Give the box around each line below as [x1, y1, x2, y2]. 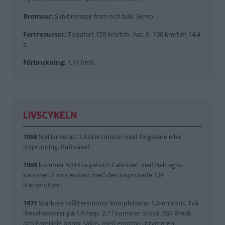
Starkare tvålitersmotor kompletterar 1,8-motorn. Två [37, 198, 198, 207]
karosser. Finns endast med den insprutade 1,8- [23, 170, 164, 179]
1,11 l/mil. [67, 57, 95, 67]
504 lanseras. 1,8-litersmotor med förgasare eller [39, 132, 181, 141]
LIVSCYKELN [23, 108, 77, 122]
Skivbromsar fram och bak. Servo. [55, 11, 155, 21]
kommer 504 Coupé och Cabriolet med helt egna [39, 160, 183, 169]
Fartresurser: [23, 29, 66, 39]
